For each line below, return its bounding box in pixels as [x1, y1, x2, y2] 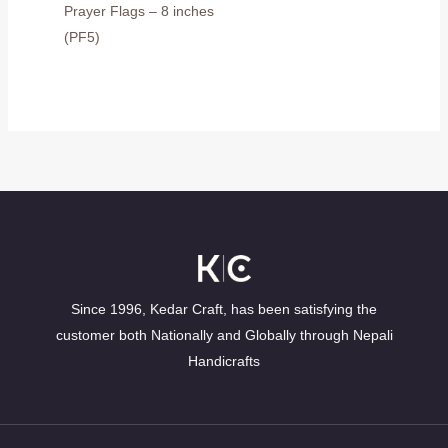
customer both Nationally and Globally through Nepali [55, 327, 393, 344]
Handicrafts [188, 353, 260, 370]
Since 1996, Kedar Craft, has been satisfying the [71, 301, 377, 318]
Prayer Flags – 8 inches [63, 2, 214, 19]
